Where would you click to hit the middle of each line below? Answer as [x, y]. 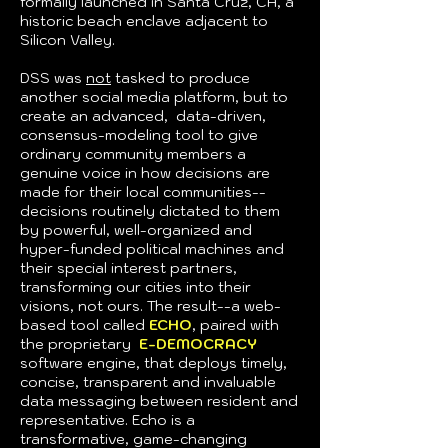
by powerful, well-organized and [136, 230]
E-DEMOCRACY [198, 344]
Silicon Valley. [67, 40]
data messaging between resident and [159, 401]
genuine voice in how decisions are [145, 173]
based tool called [84, 325]
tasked [138, 78]
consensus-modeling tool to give [139, 135]
